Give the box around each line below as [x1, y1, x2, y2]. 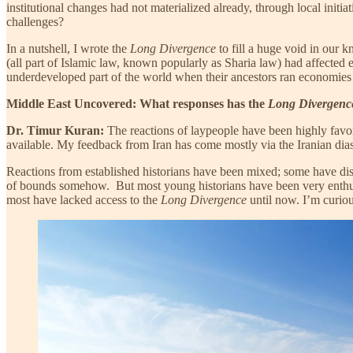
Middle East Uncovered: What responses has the [6, 96, 268, 110]
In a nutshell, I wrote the [6, 41, 130, 55]
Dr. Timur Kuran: [6, 123, 104, 137]
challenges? [6, 14, 64, 28]
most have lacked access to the [6, 192, 161, 206]
